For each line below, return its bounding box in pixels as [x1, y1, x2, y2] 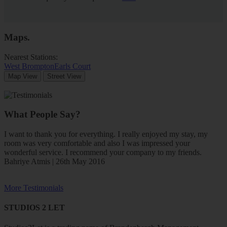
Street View [47, 72, 81, 80]
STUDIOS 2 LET [4, 203, 65, 212]
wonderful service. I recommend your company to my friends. [4, 148, 202, 157]
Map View [8, 72, 37, 80]
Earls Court [54, 61, 91, 70]
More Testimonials [4, 183, 63, 193]
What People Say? [4, 109, 81, 120]
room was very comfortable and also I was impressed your [4, 139, 190, 148]
